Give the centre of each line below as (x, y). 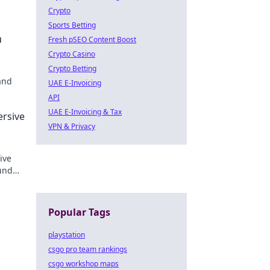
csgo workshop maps (83, 264)
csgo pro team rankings (88, 249)
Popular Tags (79, 212)
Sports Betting (72, 25)
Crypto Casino (72, 54)
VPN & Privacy (72, 126)
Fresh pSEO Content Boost (92, 39)
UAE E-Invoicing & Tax (85, 112)
